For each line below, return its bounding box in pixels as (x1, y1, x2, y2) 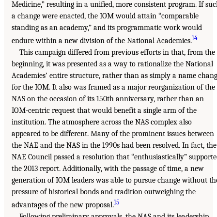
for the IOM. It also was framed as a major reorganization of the (12, 83, 215, 92)
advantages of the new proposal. (12, 201, 114, 210)
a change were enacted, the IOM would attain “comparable (12, 11, 199, 20)
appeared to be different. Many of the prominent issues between (12, 129, 214, 139)
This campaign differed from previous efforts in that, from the (19, 48, 215, 57)
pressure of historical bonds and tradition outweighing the (12, 187, 196, 197)
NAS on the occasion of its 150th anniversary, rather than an (12, 94, 204, 104)
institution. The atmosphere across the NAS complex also (12, 118, 192, 127)
